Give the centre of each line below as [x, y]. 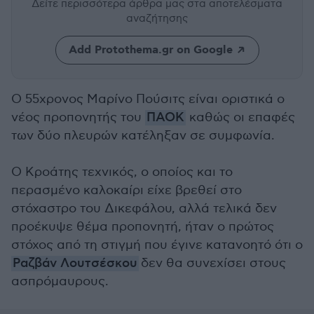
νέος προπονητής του [78, 117]
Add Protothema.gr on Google [150, 50]
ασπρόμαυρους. [60, 281]
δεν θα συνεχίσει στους [212, 263]
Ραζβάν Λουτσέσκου [75, 264]
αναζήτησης [157, 18]
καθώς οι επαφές [240, 117]
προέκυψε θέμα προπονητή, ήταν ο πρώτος [143, 227]
